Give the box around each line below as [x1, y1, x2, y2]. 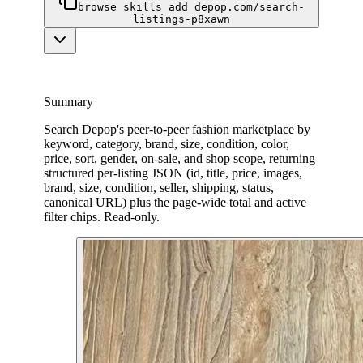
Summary [44, 94, 93, 109]
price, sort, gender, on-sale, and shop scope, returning [44, 151, 315, 165]
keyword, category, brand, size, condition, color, [44, 136, 289, 151]
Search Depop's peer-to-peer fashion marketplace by [44, 122, 310, 136]
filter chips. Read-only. [44, 209, 160, 224]
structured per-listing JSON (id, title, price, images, [44, 165, 302, 180]
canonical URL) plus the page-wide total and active [44, 194, 306, 209]
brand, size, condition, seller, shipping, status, [44, 180, 274, 194]
